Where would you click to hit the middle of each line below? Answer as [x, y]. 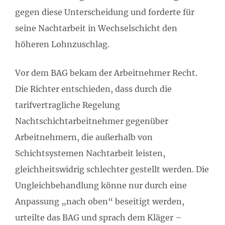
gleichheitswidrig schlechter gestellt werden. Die [112, 170]
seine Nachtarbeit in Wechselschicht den [96, 28]
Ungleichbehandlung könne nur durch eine [101, 186]
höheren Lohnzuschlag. [62, 44]
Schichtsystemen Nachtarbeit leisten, [90, 153]
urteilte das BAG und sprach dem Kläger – [98, 218]
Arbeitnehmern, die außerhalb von [84, 137]
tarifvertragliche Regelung [68, 105]
